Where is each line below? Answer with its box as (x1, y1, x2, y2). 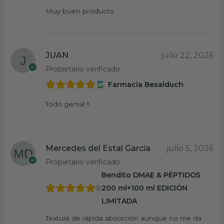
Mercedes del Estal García (45, 143, 151, 153)
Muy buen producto (45, 7, 114, 15)
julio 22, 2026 (160, 50, 213, 60)
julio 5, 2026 (166, 143, 213, 153)
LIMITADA (101, 196, 137, 205)
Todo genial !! (45, 100, 90, 108)
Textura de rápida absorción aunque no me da (45, 213, 202, 222)
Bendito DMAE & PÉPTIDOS (101, 170, 201, 179)
